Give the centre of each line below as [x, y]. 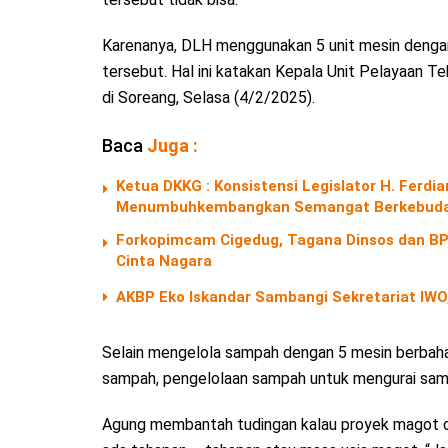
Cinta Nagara [164, 260]
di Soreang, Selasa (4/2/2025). [208, 97]
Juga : [172, 145]
